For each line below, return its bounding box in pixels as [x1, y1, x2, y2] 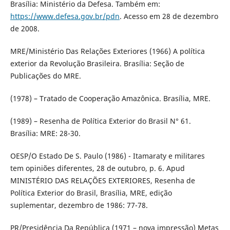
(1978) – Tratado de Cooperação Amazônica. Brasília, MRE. [10, 93, 210, 104]
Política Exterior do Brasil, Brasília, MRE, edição [10, 188, 172, 198]
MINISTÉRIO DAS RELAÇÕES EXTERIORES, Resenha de [10, 176, 195, 186]
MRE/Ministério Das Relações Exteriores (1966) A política [10, 46, 205, 56]
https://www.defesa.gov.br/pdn [10, 11, 120, 22]
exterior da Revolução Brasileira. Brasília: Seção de [10, 59, 184, 69]
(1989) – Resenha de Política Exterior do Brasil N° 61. [10, 116, 191, 126]
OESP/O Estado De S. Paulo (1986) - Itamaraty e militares [10, 151, 205, 161]
